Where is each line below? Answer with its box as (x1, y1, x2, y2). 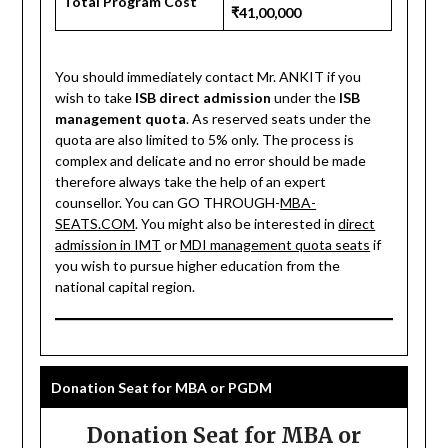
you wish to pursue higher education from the (55, 256, 341, 274)
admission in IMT (55, 235, 162, 253)
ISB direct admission (135, 88, 272, 106)
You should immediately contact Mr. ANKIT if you (55, 67, 362, 85)
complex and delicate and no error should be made (55, 151, 367, 169)
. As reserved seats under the (186, 109, 372, 127)
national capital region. (55, 277, 196, 295)
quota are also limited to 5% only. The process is (55, 130, 355, 148)
